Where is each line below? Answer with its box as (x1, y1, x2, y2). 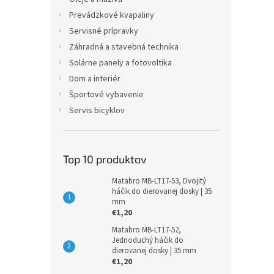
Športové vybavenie (69, 89, 144, 101)
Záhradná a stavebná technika (69, 41, 179, 53)
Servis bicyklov (69, 105, 125, 117)
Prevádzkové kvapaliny (69, 9, 154, 21)
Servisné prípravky (69, 25, 138, 37)
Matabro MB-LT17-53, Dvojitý (112, 176, 206, 187)
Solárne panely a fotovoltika (69, 57, 172, 69)
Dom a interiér (69, 73, 120, 85)
